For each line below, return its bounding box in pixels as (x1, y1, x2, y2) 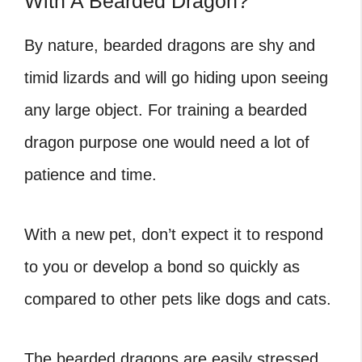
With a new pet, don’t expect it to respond (24, 225, 323, 243)
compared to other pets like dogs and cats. (24, 289, 331, 308)
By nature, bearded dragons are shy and (24, 36, 315, 54)
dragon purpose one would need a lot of (24, 133, 309, 151)
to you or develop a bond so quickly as (24, 257, 300, 276)
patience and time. (24, 165, 157, 183)
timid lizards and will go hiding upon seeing (24, 68, 328, 86)
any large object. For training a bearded (24, 100, 307, 119)
